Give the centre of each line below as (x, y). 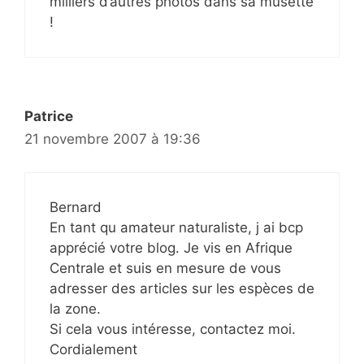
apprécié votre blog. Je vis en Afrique (171, 247)
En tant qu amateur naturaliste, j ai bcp (176, 227)
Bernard (76, 207)
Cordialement (93, 349)
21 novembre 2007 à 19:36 (113, 139)
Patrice (49, 117)
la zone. (75, 308)
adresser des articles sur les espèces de (182, 288)
